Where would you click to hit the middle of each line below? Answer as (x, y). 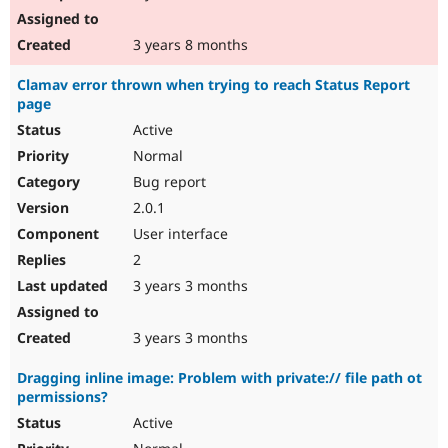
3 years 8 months (188, 45)
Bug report (167, 182)
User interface (178, 234)
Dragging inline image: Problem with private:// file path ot (219, 378)
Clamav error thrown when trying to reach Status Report (213, 85)
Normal (156, 156)
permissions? (62, 397)
